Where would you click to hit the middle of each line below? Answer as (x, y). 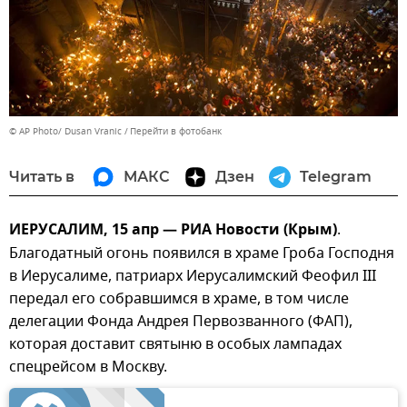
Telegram (336, 176)
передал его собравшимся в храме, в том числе (179, 298)
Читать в (42, 176)
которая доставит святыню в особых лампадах (175, 344)
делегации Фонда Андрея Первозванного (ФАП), (181, 321)
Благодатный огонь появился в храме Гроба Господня (202, 253)
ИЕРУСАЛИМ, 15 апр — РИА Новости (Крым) (173, 230)
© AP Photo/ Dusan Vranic (65, 131)
